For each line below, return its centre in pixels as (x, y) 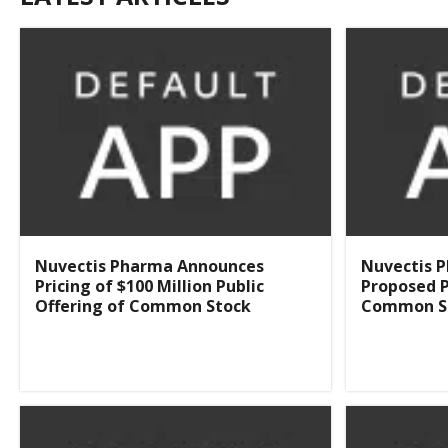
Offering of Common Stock (143, 305)
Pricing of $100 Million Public (149, 285)
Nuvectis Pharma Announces (149, 265)
